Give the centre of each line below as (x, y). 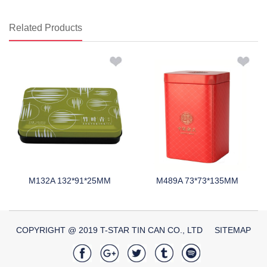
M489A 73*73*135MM (197, 181)
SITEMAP (233, 230)
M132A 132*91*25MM (70, 181)
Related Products (46, 27)
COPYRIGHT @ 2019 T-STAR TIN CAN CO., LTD (115, 230)
